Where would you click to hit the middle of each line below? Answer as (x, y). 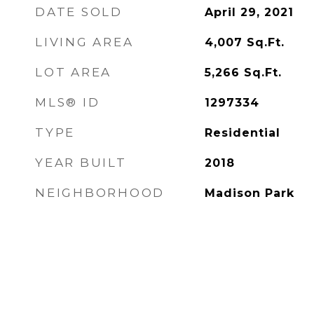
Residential (242, 133)
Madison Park (249, 193)
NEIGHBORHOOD (100, 193)
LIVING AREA (84, 42)
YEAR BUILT (81, 163)
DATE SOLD (79, 12)
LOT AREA (73, 72)
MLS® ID (68, 102)
